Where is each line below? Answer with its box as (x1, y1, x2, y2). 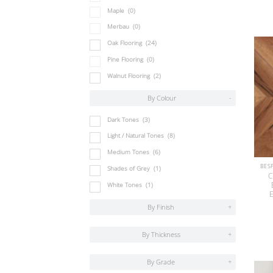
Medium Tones (107, 148, 151, 157)
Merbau (107, 23, 131, 31)
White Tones (107, 180, 144, 189)
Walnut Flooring (107, 71, 152, 80)
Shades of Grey (107, 164, 152, 172)
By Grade (147, 257, 175, 266)
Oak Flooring (107, 39, 144, 48)
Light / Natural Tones (107, 132, 166, 140)
